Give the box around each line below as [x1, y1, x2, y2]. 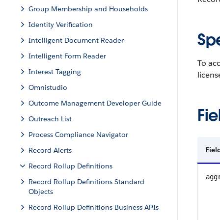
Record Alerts [28, 146, 72, 155]
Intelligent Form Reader [28, 52, 106, 60]
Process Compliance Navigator [28, 130, 128, 139]
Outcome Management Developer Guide [28, 99, 162, 108]
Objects [28, 187, 53, 196]
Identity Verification [28, 20, 93, 29]
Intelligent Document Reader [28, 36, 124, 45]
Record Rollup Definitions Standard [28, 177, 144, 186]
